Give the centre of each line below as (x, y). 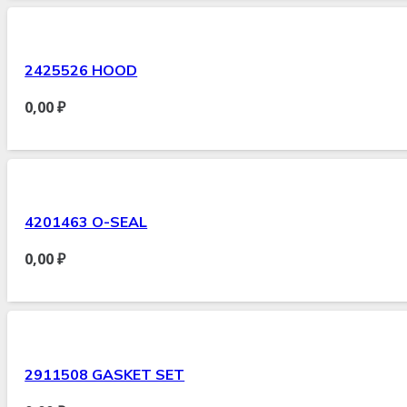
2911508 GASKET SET (105, 374)
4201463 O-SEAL (86, 222)
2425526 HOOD (81, 70)
